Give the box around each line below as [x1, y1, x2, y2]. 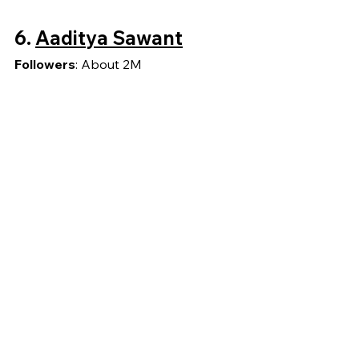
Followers [14, 55, 75, 72]
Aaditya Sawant [35, 25, 183, 50]
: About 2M [75, 55, 142, 72]
